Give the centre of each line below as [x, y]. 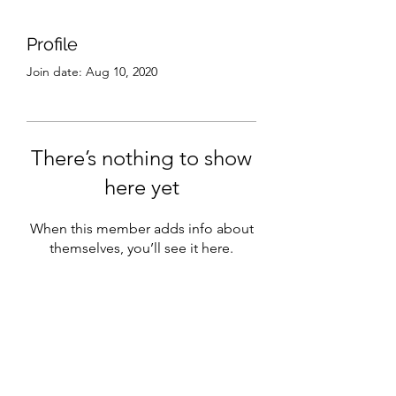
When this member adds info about [141, 228]
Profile [52, 44]
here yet [141, 187]
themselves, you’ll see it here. [141, 248]
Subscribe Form [141, 351]
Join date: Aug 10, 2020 [92, 72]
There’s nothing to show [141, 158]
